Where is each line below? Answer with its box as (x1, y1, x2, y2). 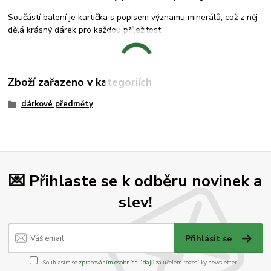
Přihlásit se (185, 233, 235, 245)
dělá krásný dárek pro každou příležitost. (8, 24, 163, 36)
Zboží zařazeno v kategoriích (8, 75, 152, 90)
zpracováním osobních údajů (78, 258, 154, 266)
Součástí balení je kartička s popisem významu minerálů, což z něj (8, 11, 258, 23)
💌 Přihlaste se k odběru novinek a (8, 169, 263, 192)
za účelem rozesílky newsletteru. (154, 258, 242, 266)
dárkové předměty (21, 98, 93, 109)
